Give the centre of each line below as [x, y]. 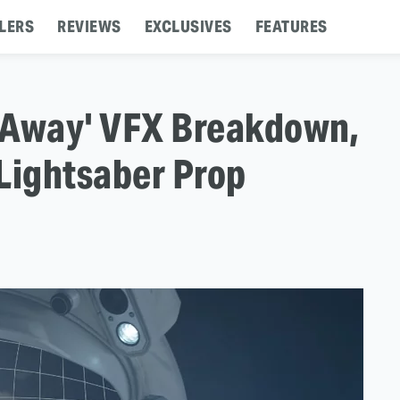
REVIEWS [89, 26]
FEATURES [291, 26]
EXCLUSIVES [188, 26]
